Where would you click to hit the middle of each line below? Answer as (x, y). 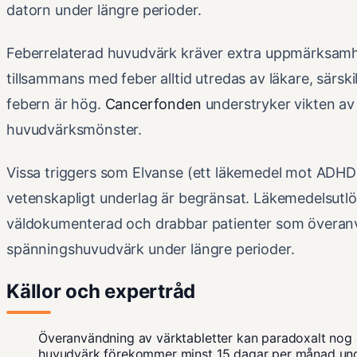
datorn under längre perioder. (104, 10)
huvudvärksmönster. (75, 130)
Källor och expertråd (101, 292)
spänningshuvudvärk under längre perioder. (151, 249)
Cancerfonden (153, 104)
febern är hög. (56, 104)
